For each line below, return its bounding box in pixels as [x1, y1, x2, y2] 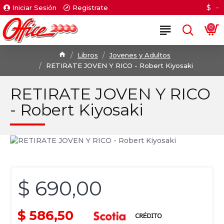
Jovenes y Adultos [109, 51, 170, 59]
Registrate [72, 3, 108, 11]
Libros [77, 51, 98, 59]
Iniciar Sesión [12, 3, 56, 11]
